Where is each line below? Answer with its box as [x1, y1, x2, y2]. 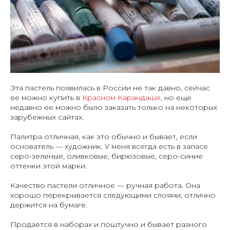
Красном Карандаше [82, 92, 161, 102]
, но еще [161, 92, 191, 102]
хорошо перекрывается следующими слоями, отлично [10, 190, 216, 200]
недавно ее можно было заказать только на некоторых [10, 102, 217, 112]
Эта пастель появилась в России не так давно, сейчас [10, 83, 210, 92]
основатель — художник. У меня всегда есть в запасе [10, 141, 208, 151]
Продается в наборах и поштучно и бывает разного [10, 219, 207, 229]
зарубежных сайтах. [10, 112, 84, 122]
